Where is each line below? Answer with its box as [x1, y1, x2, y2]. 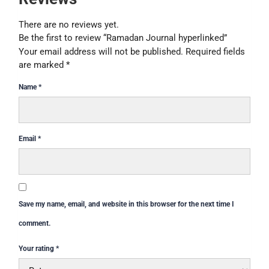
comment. [19, 219, 50, 228]
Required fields [186, 46, 245, 58]
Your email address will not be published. [19, 46, 183, 58]
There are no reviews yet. [19, 19, 119, 31]
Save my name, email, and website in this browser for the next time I [19, 200, 234, 209]
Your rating [19, 244, 56, 253]
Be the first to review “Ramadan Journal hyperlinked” [19, 32, 227, 44]
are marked [19, 59, 66, 71]
